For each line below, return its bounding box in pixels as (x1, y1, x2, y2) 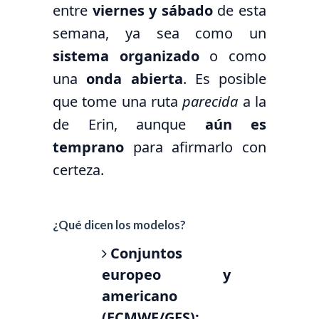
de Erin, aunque (53, 114, 205, 134)
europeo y (102, 265, 231, 285)
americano (102, 286, 178, 306)
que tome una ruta (53, 91, 183, 111)
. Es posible (182, 68, 266, 88)
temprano (53, 137, 124, 157)
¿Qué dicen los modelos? (53, 216, 186, 232)
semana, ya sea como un (53, 23, 266, 43)
